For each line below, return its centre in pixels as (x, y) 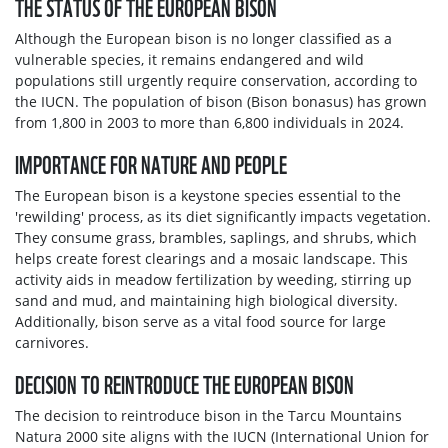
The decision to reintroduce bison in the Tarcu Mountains (208, 415)
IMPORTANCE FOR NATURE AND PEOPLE (151, 162)
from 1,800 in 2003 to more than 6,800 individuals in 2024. (209, 122)
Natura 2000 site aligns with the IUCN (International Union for (222, 436)
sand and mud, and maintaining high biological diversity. (206, 300)
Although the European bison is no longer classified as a (203, 38)
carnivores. (52, 342)
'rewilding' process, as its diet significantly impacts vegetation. (223, 216)
